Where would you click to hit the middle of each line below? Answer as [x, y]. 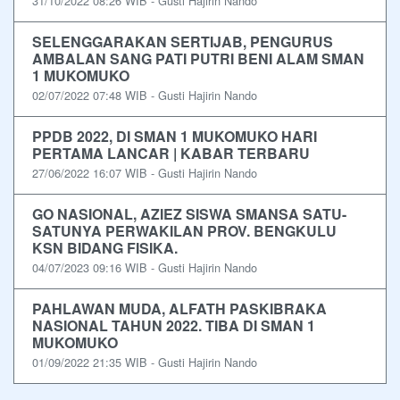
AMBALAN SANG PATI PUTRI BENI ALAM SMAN [198, 59]
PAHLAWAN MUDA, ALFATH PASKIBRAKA [179, 309]
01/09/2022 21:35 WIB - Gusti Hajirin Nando [145, 362]
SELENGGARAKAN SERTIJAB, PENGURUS [183, 42]
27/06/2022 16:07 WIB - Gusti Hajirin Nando [145, 173]
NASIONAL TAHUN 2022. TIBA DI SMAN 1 [174, 326]
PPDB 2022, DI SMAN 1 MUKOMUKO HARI [175, 137]
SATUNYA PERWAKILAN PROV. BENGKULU [184, 231]
